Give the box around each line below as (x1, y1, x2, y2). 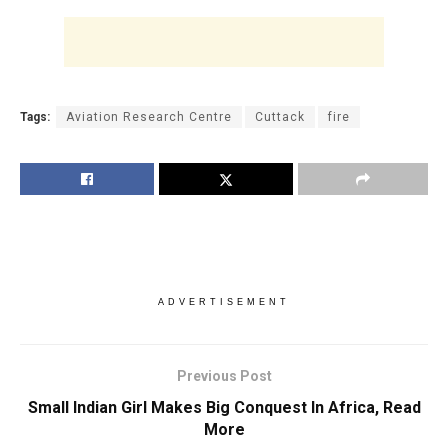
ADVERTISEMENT (158, 297, 290, 308)
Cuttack (255, 110, 305, 125)
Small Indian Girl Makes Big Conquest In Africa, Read (27, 398, 421, 418)
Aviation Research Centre (66, 110, 232, 125)
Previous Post (176, 368, 272, 385)
